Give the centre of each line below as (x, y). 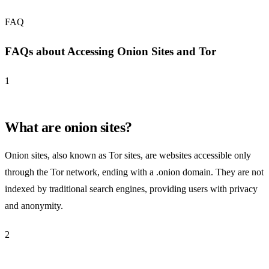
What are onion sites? (68, 127)
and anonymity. (34, 205)
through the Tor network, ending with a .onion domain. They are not (134, 172)
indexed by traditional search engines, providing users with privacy (131, 189)
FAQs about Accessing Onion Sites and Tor (110, 52)
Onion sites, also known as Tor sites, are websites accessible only (128, 155)
